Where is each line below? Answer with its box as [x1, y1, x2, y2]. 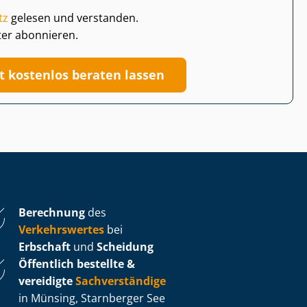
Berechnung [19, 204, 85, 220]
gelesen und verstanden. [8, 10, 138, 25]
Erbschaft [19, 238, 71, 254]
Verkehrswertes [19, 221, 104, 237]
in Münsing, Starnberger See [19, 290, 165, 306]
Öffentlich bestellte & [19, 256, 135, 271]
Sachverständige [75, 273, 166, 288]
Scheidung [97, 238, 153, 254]
